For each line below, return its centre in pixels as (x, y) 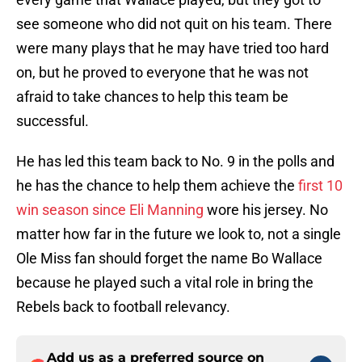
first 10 (320, 186)
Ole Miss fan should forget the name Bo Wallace (169, 259)
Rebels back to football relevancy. (123, 307)
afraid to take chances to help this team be (152, 97)
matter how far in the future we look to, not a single (179, 234)
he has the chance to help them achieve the (157, 186)
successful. (53, 121)
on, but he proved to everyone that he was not (162, 73)
